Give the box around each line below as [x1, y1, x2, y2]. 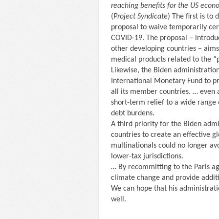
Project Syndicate [113, 12, 168, 21]
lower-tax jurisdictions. [111, 152, 183, 160]
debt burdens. [111, 109, 154, 117]
